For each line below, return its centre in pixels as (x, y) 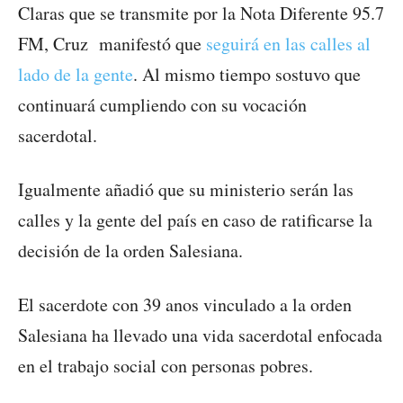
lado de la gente (76, 75)
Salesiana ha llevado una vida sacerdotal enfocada (200, 336)
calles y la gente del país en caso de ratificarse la (195, 220)
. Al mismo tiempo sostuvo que (247, 75)
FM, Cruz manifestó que (112, 44)
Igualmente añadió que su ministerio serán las (186, 190)
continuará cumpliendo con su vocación (162, 105)
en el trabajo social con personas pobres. (166, 366)
